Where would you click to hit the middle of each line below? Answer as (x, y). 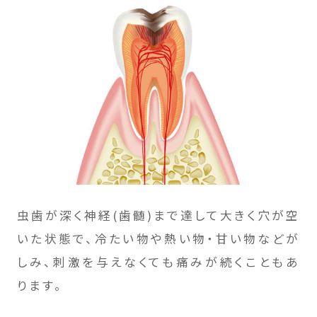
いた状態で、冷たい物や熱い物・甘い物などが (158, 239)
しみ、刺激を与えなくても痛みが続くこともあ (158, 262)
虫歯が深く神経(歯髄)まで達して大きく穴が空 (158, 215)
